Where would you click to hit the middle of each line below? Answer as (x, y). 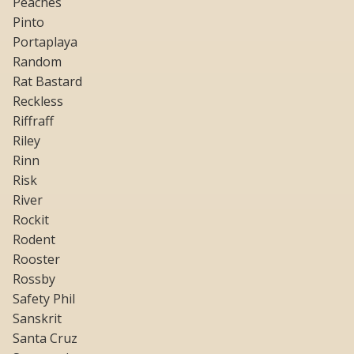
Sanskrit (37, 319)
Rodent (34, 240)
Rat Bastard (47, 82)
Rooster (36, 260)
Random (37, 62)
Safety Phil (44, 299)
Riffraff (33, 121)
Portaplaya (45, 42)
